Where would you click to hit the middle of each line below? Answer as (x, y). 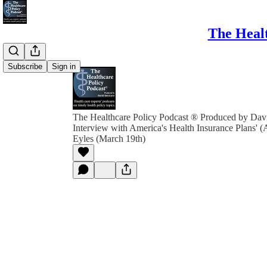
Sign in (64, 66)
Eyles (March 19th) (109, 139)
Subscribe (25, 66)
